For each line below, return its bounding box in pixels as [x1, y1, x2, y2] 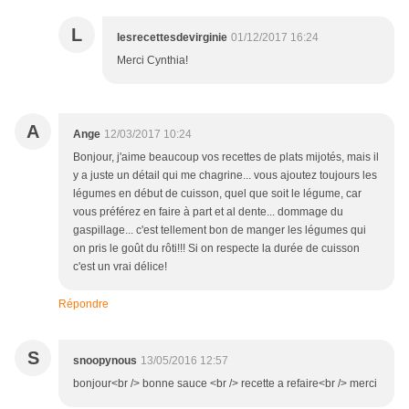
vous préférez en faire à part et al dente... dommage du [73, 205, 343, 219]
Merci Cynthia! [117, 54, 188, 68]
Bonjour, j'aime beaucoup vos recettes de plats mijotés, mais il [73, 151, 379, 164]
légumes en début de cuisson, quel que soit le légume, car [73, 187, 362, 201]
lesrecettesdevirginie [117, 31, 227, 45]
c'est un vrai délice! [73, 260, 167, 274]
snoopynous [73, 354, 137, 368]
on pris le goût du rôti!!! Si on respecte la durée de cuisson [73, 242, 360, 256]
